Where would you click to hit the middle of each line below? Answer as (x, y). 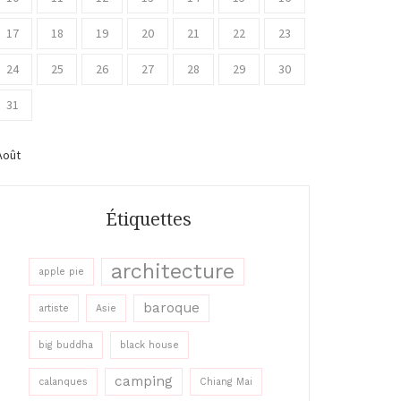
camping (144, 381)
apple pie (61, 272)
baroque (171, 308)
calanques (63, 382)
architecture (173, 271)
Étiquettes (149, 219)
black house (149, 345)
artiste (54, 308)
